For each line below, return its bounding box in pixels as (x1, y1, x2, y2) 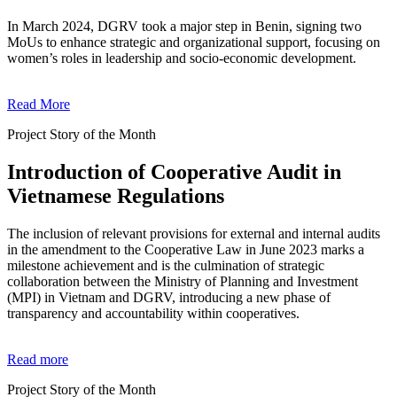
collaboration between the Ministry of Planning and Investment (7, 273, 358, 289)
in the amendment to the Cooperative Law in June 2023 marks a (7, 241, 364, 257)
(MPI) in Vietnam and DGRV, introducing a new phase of (7, 289, 331, 305)
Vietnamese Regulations (7, 184, 224, 208)
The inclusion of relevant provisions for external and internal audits (7, 225, 380, 241)
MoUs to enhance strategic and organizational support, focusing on (7, 35, 380, 51)
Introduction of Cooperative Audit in (7, 160, 341, 184)
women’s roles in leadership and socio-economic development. (7, 51, 356, 66)
